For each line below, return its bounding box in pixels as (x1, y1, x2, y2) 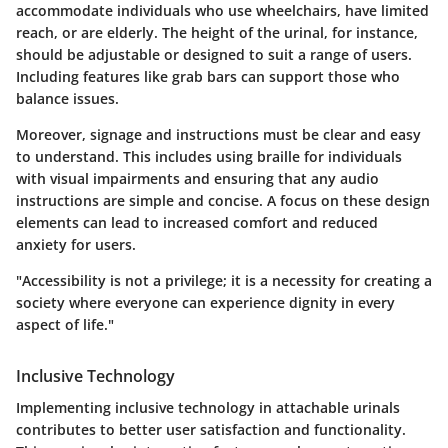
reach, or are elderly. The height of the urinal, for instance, (16, 22, 418, 42)
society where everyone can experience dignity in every (16, 292, 395, 312)
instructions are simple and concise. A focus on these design (16, 190, 430, 210)
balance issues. (16, 88, 119, 108)
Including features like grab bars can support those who (16, 66, 400, 86)
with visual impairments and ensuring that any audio (16, 168, 379, 188)
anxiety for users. (16, 234, 136, 254)
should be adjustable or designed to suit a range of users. (16, 44, 412, 64)
